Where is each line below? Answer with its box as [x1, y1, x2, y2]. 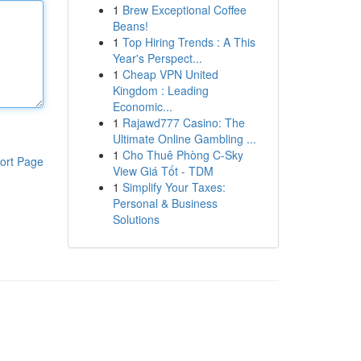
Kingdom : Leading [112, 82, 209, 98]
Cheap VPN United [122, 66, 218, 82]
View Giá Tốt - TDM [112, 163, 214, 179]
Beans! [112, 18, 148, 34]
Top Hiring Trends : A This [122, 34, 255, 50]
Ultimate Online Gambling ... [112, 131, 256, 147]
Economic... [112, 98, 172, 114]
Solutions [112, 211, 160, 227]
